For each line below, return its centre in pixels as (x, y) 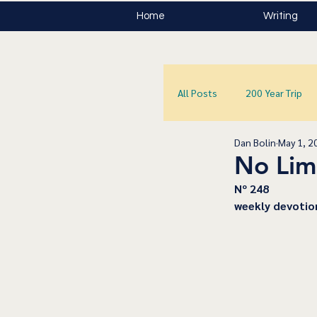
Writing (281, 16)
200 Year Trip (274, 92)
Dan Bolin (255, 143)
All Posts (197, 92)
